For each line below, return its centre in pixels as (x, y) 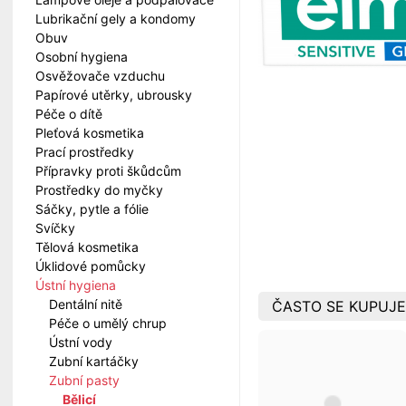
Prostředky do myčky (99, 190)
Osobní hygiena (82, 57)
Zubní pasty (84, 380)
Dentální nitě (86, 304)
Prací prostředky (85, 152)
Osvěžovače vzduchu (100, 76)
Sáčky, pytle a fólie (92, 209)
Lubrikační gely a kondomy (116, 19)
